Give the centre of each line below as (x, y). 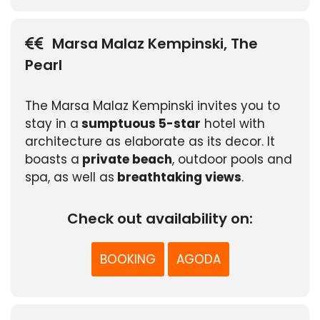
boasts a (52, 159)
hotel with (233, 123)
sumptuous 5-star (140, 123)
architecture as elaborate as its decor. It (150, 141)
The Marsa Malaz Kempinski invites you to (152, 105)
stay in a (52, 123)
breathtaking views (178, 177)
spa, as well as (70, 177)
